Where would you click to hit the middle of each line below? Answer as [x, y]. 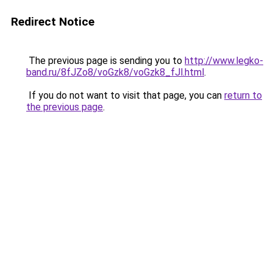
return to [243, 95]
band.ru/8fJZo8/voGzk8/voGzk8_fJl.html [115, 72]
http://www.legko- [224, 61]
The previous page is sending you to [105, 61]
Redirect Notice [53, 22]
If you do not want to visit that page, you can [125, 95]
